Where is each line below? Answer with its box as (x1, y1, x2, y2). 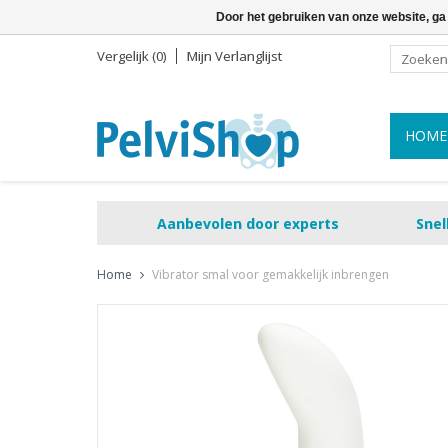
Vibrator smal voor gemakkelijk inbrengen (152, 266, 389, 284)
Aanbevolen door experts (156, 213, 339, 233)
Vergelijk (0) (97, 47, 166, 65)
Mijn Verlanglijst (187, 47, 282, 65)
